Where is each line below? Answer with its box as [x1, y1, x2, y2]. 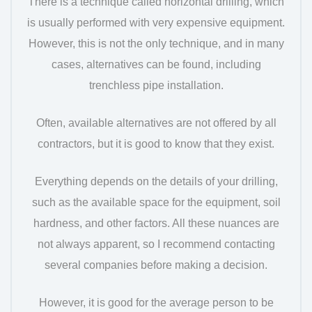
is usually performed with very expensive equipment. [27, 16, 285, 29]
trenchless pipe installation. [88, 79, 224, 91]
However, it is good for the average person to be [38, 296, 274, 309]
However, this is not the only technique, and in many [28, 37, 284, 49]
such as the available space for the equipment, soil [31, 196, 281, 208]
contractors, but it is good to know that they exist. [38, 137, 274, 150]
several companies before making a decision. [45, 258, 267, 271]
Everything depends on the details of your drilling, [34, 175, 278, 187]
